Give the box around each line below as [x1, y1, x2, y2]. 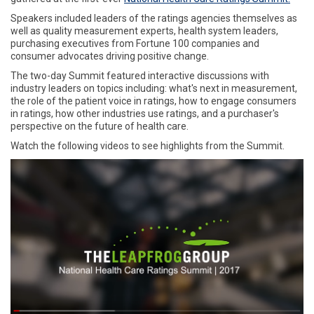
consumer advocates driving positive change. [11, 50, 209, 62]
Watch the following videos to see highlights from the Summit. [11, 140, 285, 152]
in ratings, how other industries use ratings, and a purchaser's [11, 108, 279, 120]
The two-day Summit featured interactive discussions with [11, 70, 269, 82]
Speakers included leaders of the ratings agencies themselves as [11, 13, 297, 25]
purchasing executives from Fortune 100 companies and [11, 38, 259, 50]
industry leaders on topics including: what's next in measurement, [11, 83, 297, 95]
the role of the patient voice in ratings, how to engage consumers [11, 95, 296, 107]
